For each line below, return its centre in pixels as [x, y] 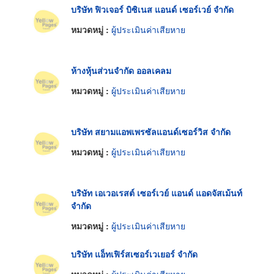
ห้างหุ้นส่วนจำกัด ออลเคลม [121, 70]
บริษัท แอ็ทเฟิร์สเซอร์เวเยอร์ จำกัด [134, 254]
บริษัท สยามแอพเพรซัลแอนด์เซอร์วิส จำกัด [151, 131]
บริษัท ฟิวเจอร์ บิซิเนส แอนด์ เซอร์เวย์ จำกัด [152, 9]
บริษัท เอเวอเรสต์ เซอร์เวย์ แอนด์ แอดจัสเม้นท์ [157, 192]
